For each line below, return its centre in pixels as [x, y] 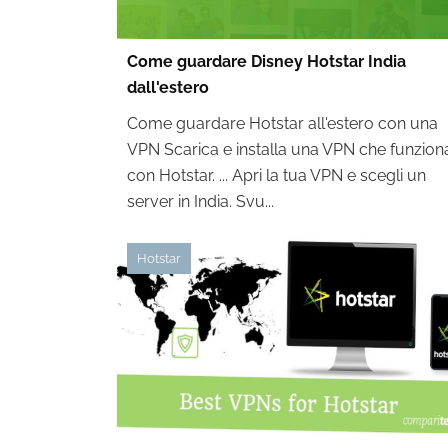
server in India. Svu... [200, 201]
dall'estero [168, 87]
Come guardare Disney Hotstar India [266, 61]
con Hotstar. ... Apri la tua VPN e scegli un [276, 175]
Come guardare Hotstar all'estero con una [282, 123]
